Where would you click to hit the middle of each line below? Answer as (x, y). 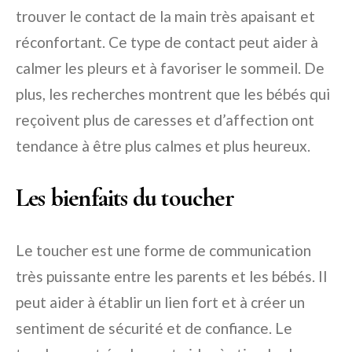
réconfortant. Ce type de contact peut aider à (167, 42)
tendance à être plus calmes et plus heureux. (163, 146)
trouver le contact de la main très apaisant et (165, 16)
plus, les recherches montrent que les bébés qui (173, 94)
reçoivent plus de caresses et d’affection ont (165, 120)
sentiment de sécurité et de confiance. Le (154, 328)
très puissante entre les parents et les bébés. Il (171, 276)
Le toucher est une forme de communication (163, 250)
